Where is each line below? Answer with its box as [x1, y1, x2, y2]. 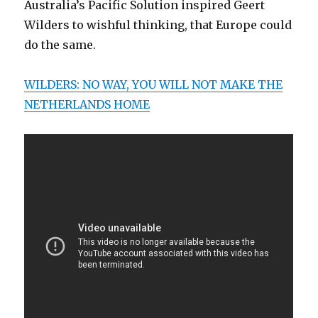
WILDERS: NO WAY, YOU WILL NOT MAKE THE [24, 77, 283, 92]
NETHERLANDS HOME [24, 97, 150, 111]
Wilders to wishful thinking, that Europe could [24, 18, 292, 32]
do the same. [24, 38, 97, 52]
